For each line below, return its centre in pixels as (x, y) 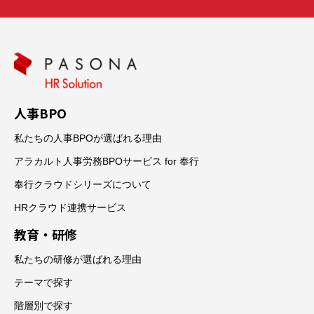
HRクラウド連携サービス (70, 207)
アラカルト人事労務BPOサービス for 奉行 (107, 161)
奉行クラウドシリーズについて (83, 184)
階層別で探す (43, 305)
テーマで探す (43, 282)
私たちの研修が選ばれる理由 (78, 259)
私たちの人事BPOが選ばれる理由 (88, 138)
